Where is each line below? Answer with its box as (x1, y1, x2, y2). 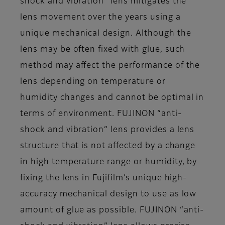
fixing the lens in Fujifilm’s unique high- (20, 174, 187, 182)
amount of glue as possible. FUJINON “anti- (20, 206, 204, 214)
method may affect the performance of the (20, 61, 200, 70)
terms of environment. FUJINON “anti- (20, 109, 182, 118)
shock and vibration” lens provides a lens (20, 126, 195, 134)
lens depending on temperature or (20, 77, 166, 86)
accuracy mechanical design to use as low (20, 190, 197, 198)
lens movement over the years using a (20, 13, 181, 22)
